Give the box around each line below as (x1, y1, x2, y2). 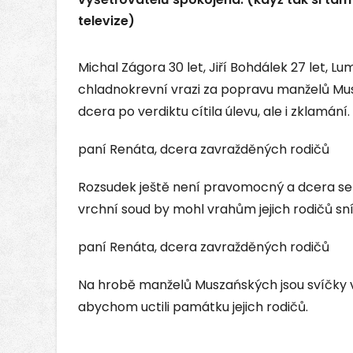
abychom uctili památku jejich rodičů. (78, 298, 308, 317)
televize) (78, 12, 135, 31)
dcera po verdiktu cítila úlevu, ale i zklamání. (78, 102, 350, 121)
